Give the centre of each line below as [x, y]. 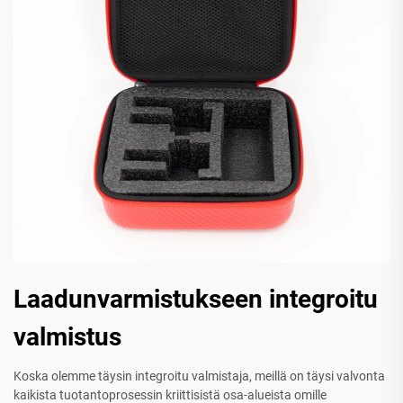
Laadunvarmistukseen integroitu [196, 299]
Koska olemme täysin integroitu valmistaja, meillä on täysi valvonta [199, 376]
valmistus [67, 336]
